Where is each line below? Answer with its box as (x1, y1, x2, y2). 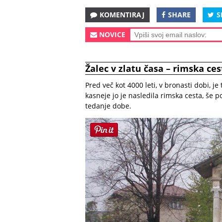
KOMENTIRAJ (100, 10, 145, 19)
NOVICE (99, 30, 125, 39)
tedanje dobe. (85, 101, 131, 111)
